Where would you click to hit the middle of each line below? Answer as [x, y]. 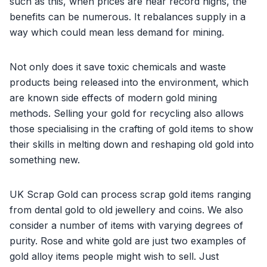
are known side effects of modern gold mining [113, 97]
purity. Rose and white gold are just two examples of [128, 240]
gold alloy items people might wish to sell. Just [114, 256]
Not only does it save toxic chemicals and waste [118, 66]
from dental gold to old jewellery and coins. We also [126, 209]
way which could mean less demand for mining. [117, 32]
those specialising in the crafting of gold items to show [131, 128]
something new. [45, 159]
